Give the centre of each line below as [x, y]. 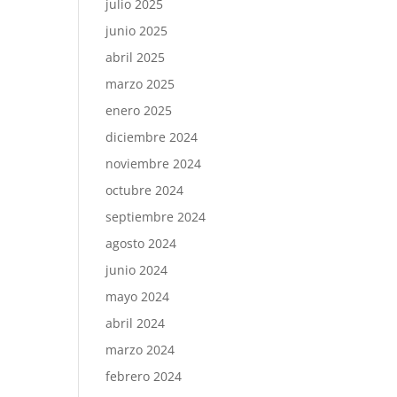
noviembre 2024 [154, 163]
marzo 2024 [140, 350]
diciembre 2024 [152, 137]
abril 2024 [136, 323]
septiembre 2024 [156, 217]
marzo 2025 [140, 84]
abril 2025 [136, 57]
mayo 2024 [138, 296]
